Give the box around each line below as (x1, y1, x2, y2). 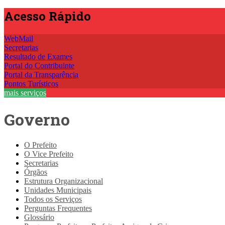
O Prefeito (24, 141, 57, 149)
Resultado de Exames (4, 52, 72, 61)
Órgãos (24, 168, 47, 176)
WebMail (4, 34, 33, 43)
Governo (4, 108, 70, 130)
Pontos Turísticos (4, 79, 58, 88)
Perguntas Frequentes (24, 204, 92, 212)
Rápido (49, 8, 91, 25)
